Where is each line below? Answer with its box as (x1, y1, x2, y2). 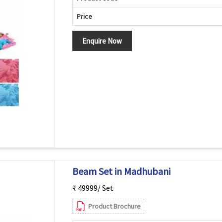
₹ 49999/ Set (72, 183, 113, 193)
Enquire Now (82, 36, 122, 46)
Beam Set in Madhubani (72, 165, 170, 177)
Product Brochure (88, 202, 141, 211)
